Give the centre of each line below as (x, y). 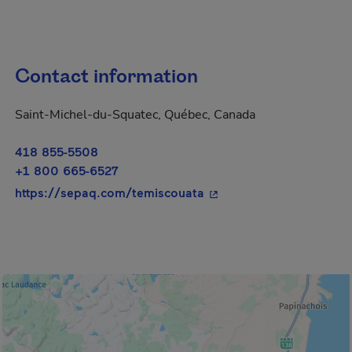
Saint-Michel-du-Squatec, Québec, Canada (135, 115)
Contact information (106, 77)
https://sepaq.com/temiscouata (110, 192)
